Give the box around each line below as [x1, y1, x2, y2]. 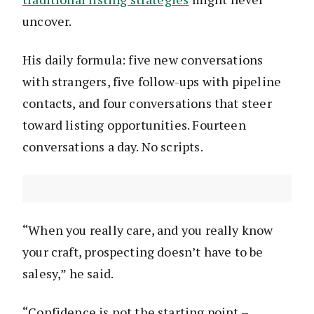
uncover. [22, 12, 72, 29]
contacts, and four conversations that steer [22, 94, 272, 111]
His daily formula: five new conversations [22, 50, 264, 68]
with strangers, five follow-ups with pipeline [22, 72, 282, 90]
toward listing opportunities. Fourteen [22, 116, 246, 133]
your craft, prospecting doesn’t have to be [22, 243, 264, 260]
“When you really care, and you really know [22, 221, 273, 238]
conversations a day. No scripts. [22, 137, 203, 155]
